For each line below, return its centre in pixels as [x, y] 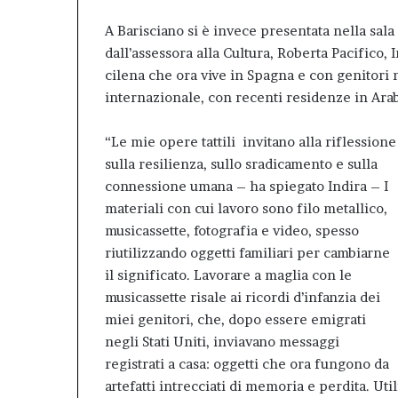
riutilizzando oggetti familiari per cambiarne [247, 252]
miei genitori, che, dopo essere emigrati [235, 319]
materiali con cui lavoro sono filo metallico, [246, 208]
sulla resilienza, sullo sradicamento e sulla [241, 163]
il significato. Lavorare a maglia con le [228, 275]
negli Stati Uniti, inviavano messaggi [222, 341]
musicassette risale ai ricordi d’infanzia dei [243, 297]
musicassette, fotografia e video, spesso [232, 230]
